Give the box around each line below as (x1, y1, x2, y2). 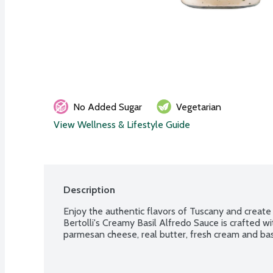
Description (63, 183, 115, 196)
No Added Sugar (73, 101, 142, 113)
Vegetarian (176, 101, 221, 113)
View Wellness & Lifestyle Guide (54, 118, 190, 130)
